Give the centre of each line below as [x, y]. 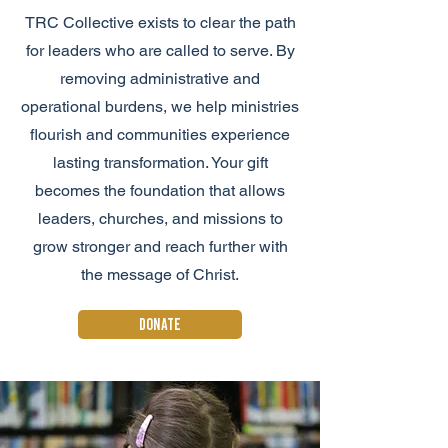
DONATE [160, 324]
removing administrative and [160, 78]
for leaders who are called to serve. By [160, 50]
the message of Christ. [160, 274]
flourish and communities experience [160, 134]
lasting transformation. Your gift [160, 162]
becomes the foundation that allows [160, 190]
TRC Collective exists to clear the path [160, 22]
